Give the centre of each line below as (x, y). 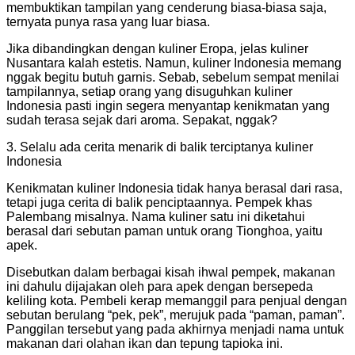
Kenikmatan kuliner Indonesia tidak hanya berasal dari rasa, (174, 188)
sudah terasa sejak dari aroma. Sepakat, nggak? (142, 120)
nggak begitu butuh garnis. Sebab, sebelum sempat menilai (173, 77)
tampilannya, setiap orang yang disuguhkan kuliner (149, 91)
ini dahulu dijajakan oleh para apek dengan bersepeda (160, 286)
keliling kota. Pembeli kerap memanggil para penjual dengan (177, 300)
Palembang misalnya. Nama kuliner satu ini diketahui (156, 216)
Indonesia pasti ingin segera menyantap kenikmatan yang (168, 105)
